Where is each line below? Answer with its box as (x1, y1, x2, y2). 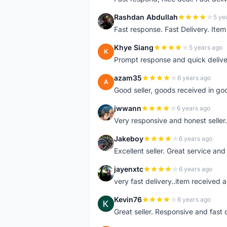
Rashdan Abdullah (114, 13, 178, 21)
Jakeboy (114, 134, 143, 143)
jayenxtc (114, 165, 143, 173)
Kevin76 (114, 195, 142, 204)
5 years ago (189, 44, 222, 51)
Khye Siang (114, 43, 154, 52)
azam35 (114, 73, 142, 82)
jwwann (114, 104, 141, 112)
